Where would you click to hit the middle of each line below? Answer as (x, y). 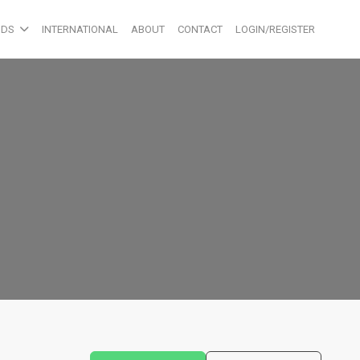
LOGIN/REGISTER (275, 29)
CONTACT (200, 29)
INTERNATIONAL (80, 29)
